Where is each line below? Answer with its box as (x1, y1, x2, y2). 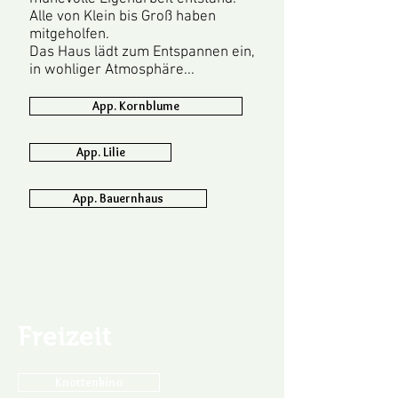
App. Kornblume (92, 98, 179, 114)
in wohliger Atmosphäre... (29, 61, 195, 79)
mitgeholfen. (29, 26, 109, 44)
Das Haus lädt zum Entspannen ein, (29, 44, 255, 61)
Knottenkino (55, 374, 123, 390)
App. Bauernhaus (73, 190, 163, 206)
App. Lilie (76, 144, 125, 160)
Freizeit (18, 322, 112, 351)
